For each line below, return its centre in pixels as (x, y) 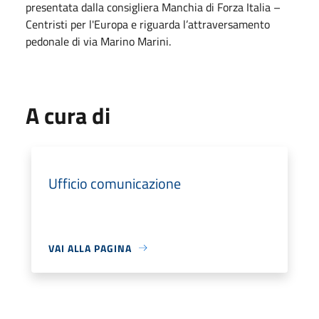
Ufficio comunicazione (115, 183)
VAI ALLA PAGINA (90, 248)
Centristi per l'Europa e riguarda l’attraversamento (148, 24)
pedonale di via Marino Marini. (98, 41)
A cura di (68, 115)
